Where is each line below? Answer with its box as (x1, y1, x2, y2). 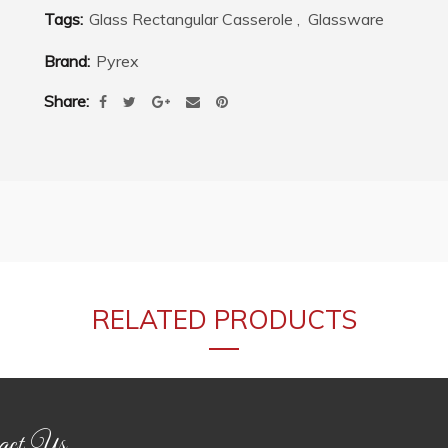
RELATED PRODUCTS (91, 303, 357, 337)
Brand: (44, 51, 94, 72)
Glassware (308, 9, 384, 30)
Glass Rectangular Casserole (89, 9, 293, 30)
